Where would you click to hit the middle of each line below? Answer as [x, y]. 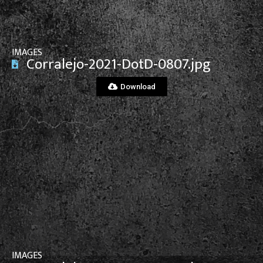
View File [131, 188]
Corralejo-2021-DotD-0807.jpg [118, 65]
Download [138, 87]
